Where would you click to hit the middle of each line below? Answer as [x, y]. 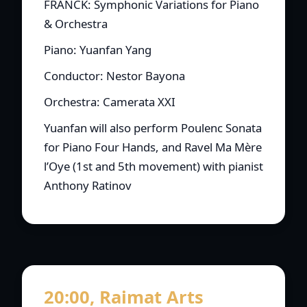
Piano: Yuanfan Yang [98, 50]
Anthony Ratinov [88, 186]
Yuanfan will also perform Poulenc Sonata [153, 128]
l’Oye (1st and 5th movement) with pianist [153, 167]
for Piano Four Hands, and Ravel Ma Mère [153, 147]
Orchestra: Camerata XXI [110, 102]
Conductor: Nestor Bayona [114, 76]
